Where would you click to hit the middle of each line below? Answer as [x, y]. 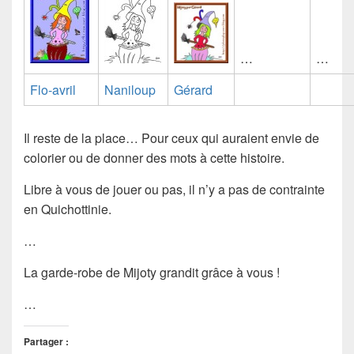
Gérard [193, 90]
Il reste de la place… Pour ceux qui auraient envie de [171, 138]
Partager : [46, 342]
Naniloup [130, 90]
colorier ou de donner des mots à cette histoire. [154, 158]
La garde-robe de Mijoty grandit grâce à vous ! [152, 273]
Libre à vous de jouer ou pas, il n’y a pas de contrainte [174, 190]
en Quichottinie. [68, 209]
